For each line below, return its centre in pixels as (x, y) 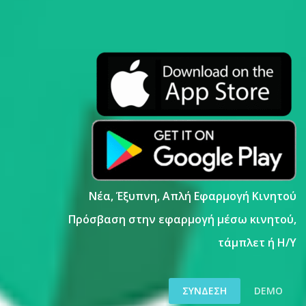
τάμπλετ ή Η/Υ (257, 242)
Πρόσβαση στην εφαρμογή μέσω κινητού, (182, 219)
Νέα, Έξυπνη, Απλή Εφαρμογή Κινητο (189, 196)
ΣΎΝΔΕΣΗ (204, 291)
